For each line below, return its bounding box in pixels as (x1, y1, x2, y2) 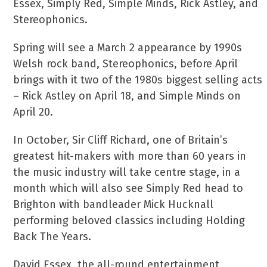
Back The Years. (13, 230, 92, 243)
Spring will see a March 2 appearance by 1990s (13, 41, 243, 54)
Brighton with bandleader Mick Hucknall (13, 198, 214, 211)
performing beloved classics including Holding (13, 214, 246, 227)
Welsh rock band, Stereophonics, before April (13, 57, 238, 70)
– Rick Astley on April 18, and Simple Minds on (13, 89, 241, 103)
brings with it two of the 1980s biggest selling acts (13, 73, 263, 86)
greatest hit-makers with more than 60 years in (13, 150, 247, 163)
